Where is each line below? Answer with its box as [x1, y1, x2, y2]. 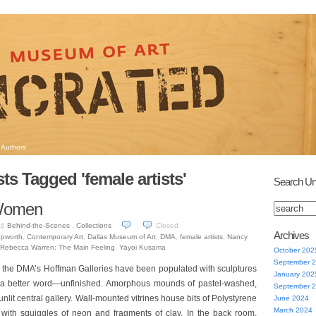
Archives [273, 229, 309, 241]
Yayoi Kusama [119, 243, 166, 251]
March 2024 [273, 306, 312, 314]
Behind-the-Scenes [6, 221, 70, 229]
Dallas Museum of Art [87, 233, 156, 241]
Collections [75, 221, 111, 229]
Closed [155, 221, 178, 229]
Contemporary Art [27, 233, 83, 241]
